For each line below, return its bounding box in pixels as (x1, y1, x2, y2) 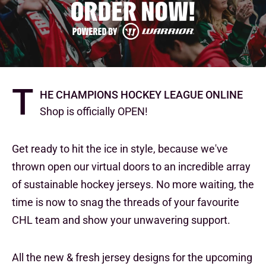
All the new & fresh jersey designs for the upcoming (12, 251, 252, 264)
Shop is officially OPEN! (40, 104, 148, 118)
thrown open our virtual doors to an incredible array (12, 160, 251, 173)
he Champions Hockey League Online (40, 84, 243, 102)
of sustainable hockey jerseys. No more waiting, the (12, 178, 254, 191)
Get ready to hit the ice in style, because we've (12, 142, 228, 155)
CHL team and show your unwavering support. (12, 213, 230, 226)
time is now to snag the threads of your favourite (12, 195, 239, 208)
